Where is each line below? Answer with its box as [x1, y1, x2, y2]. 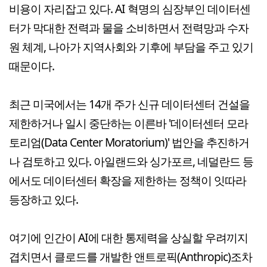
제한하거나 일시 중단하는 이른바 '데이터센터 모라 [9, 115, 248, 132]
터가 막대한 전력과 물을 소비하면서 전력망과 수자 [9, 20, 249, 36]
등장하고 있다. [9, 191, 78, 208]
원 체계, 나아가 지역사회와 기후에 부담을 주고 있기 [9, 39, 253, 55]
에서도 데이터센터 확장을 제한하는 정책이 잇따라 [9, 172, 246, 189]
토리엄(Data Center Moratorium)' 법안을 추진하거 [9, 134, 249, 151]
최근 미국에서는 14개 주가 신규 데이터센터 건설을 [9, 96, 250, 113]
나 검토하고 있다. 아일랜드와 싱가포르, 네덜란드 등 [9, 153, 253, 170]
